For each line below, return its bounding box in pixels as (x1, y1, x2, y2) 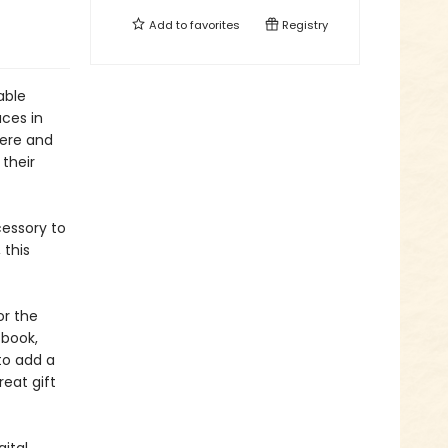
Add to (146, 17, 190, 33)
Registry (279, 17, 328, 33)
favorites (190, 17, 240, 33)
